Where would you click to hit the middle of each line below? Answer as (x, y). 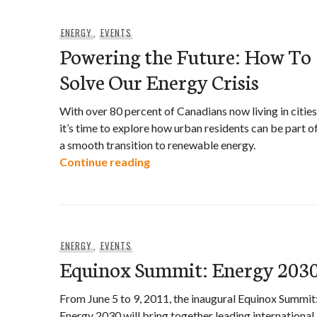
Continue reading (105, 162)
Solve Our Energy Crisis (159, 81)
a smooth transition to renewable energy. (157, 145)
